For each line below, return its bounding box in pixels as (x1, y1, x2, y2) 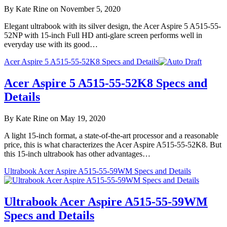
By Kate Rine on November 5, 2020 (4, 5, 121, 14)
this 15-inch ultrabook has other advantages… (4, 149, 150, 158)
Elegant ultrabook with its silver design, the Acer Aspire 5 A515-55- (4, 22, 221, 31)
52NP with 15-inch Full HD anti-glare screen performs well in (4, 31, 202, 40)
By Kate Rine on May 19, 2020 (4, 113, 105, 123)
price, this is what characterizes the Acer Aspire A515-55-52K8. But (4, 140, 221, 149)
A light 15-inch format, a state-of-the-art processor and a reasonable (4, 131, 218, 140)
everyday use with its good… (4, 40, 98, 49)
